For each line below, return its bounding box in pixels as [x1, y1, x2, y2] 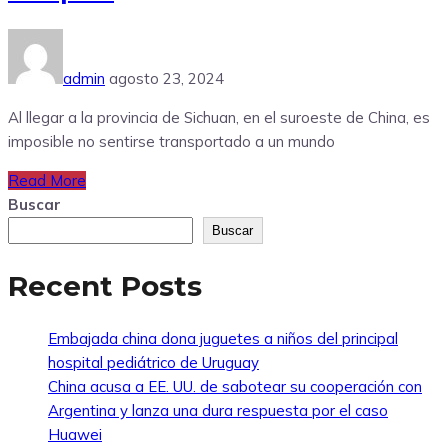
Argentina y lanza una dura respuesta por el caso [48, 400, 388, 420]
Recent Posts [8, 268, 202, 303]
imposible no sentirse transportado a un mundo [8, 132, 335, 152]
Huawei [48, 424, 102, 444]
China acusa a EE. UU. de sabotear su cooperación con [48, 376, 422, 396]
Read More [8, 171, 86, 191]
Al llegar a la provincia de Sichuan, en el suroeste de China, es [8, 108, 430, 128]
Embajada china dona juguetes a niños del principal [48, 328, 398, 348]
